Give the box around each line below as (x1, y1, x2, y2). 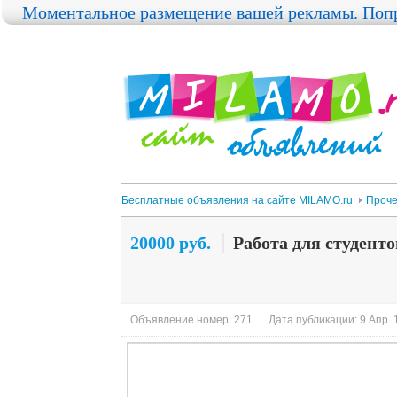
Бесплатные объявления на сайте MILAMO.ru (121, 194, 353, 206)
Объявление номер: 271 (130, 314, 253, 326)
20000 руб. (130, 233, 211, 253)
